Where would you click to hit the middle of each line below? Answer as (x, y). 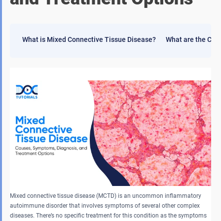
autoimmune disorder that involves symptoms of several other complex (105, 205)
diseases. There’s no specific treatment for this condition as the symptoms (108, 215)
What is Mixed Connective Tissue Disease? (89, 40)
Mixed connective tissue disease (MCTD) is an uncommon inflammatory (106, 196)
